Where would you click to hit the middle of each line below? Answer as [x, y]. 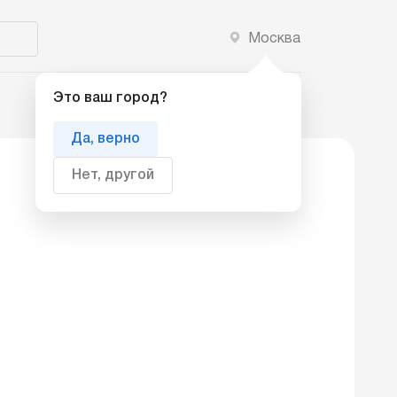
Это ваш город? [110, 98]
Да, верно [105, 139]
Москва [274, 39]
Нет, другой [113, 175]
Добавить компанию [233, 94]
